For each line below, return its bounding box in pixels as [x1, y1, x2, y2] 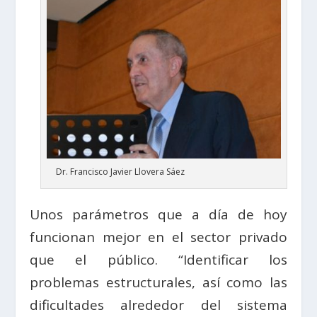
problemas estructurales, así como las [30, 272, 287, 292]
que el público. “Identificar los [30, 250, 287, 269]
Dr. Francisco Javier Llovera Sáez [55, 165, 185, 178]
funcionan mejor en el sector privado [30, 227, 287, 246]
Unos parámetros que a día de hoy [30, 204, 287, 224]
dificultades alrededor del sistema [30, 295, 287, 314]
